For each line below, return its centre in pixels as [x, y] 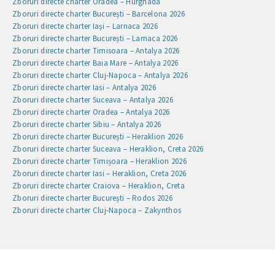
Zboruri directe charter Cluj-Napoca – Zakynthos [97, 210]
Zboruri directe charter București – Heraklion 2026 [98, 136]
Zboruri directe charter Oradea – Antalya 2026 [91, 112]
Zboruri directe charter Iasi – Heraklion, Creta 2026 [99, 173]
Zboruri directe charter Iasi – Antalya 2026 [84, 87]
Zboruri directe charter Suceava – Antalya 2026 [93, 99]
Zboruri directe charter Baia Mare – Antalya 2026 [95, 63]
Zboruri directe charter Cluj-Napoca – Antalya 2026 [100, 75]
